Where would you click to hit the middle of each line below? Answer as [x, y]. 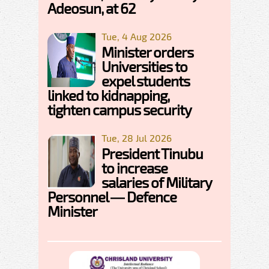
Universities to [144, 66]
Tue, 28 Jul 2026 [137, 138]
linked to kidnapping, [108, 95]
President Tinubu [152, 153]
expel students [146, 80]
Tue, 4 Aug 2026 [137, 36]
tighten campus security [119, 109]
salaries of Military [156, 182]
